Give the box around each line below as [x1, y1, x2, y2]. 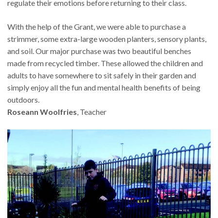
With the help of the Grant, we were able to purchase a [7, 21, 186, 31]
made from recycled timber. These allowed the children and [7, 58, 203, 68]
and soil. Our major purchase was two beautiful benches [7, 46, 191, 55]
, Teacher [77, 107, 107, 116]
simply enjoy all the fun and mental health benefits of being [7, 82, 200, 92]
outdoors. [7, 94, 39, 104]
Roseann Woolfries [7, 107, 77, 116]
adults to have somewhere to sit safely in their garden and [7, 70, 196, 80]
